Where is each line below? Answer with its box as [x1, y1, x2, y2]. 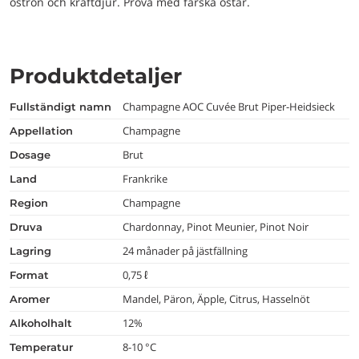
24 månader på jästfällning [123, 244, 248, 258]
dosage [18, 148, 50, 161]
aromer [18, 292, 50, 305]
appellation [18, 124, 73, 137]
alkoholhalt [18, 317, 72, 329]
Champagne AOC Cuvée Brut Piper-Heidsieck [123, 99, 336, 114]
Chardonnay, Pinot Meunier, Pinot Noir [123, 220, 309, 234]
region [18, 196, 48, 209]
